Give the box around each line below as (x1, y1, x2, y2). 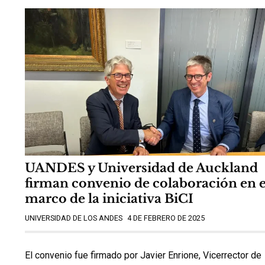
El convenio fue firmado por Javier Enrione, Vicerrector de (25, 249, 261, 261)
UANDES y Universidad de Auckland (25, 160, 258, 176)
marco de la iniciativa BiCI (25, 191, 193, 207)
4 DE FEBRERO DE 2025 (127, 214, 205, 223)
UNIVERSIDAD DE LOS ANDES (25, 214, 122, 223)
